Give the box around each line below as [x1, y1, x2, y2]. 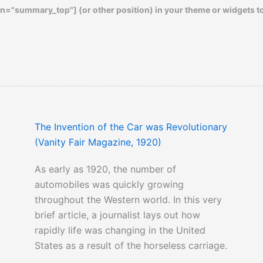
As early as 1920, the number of [34, 163, 176, 176]
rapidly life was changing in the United [34, 224, 205, 237]
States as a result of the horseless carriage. [34, 240, 227, 252]
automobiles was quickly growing [34, 178, 184, 191]
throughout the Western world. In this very [34, 194, 222, 206]
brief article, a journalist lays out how [34, 209, 200, 221]
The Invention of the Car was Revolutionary [34, 121, 227, 133]
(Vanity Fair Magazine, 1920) [34, 136, 161, 149]
